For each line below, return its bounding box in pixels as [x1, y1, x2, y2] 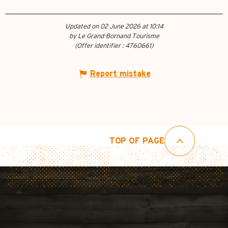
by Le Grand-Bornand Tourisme [69, 33, 159, 40]
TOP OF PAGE [109, 137, 164, 146]
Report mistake [90, 70, 151, 78]
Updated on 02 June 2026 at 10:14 [65, 23, 163, 31]
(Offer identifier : [75, 43, 125, 50]
